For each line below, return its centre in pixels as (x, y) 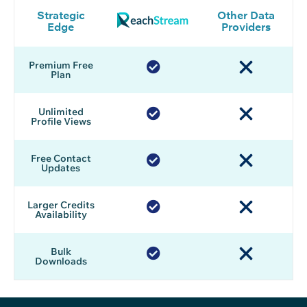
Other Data (246, 15)
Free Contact (61, 159)
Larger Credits (61, 205)
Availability (61, 215)
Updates (61, 168)
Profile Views (61, 122)
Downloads (61, 261)
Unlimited (61, 112)
